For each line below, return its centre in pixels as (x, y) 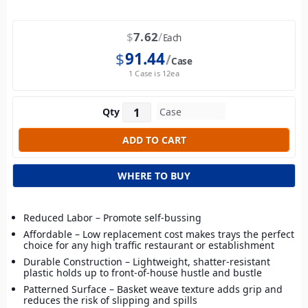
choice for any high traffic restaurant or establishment (149, 245)
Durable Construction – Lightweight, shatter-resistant (147, 262)
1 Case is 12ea (154, 74)
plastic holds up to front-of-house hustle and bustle (143, 273)
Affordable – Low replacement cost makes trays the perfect (159, 234)
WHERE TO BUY (154, 176)
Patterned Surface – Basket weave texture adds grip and (153, 289)
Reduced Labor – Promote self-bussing (112, 218)
